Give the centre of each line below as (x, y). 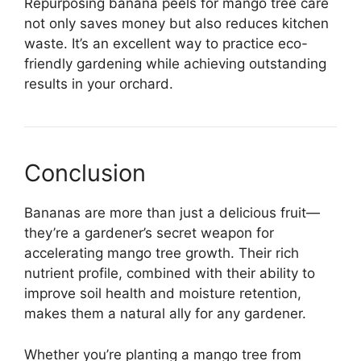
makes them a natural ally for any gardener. (165, 314)
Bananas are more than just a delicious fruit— (172, 213)
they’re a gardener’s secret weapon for (149, 233)
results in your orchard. (99, 84)
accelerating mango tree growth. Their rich (162, 253)
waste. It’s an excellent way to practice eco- (166, 44)
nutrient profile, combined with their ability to (170, 274)
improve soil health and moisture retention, (163, 294)
